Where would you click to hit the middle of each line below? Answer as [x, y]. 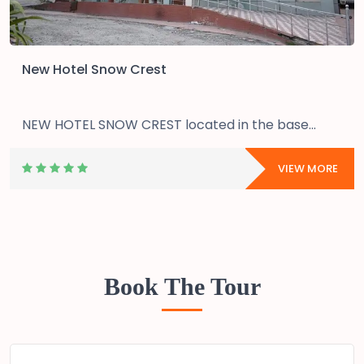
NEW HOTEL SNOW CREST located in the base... [169, 125]
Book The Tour [182, 286]
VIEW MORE [308, 169]
